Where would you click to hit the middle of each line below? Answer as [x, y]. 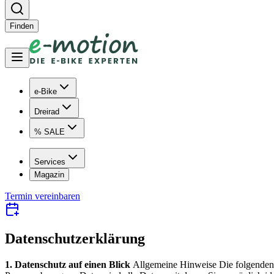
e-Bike [46, 91]
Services [50, 161]
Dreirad [47, 111]
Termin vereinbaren [43, 196]
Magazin [49, 174]
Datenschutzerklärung [75, 239]
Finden [22, 26]
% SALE [50, 131]
